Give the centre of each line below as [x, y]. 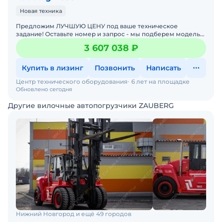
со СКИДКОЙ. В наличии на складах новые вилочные [38, 42]
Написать [163, 68]
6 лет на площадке [161, 82]
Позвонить [114, 68]
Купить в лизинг [52, 68]
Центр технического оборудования [72, 82]
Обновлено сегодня [44, 89]
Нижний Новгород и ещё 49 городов [74, 214]
